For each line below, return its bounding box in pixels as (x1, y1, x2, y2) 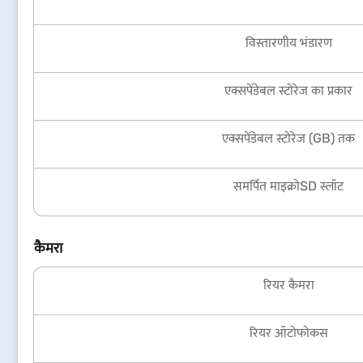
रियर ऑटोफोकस (249, 325, 328, 340)
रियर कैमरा (263, 277, 314, 293)
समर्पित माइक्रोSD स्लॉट (233, 178, 344, 194)
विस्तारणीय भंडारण (245, 35, 332, 50)
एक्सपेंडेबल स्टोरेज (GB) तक (222, 130, 355, 146)
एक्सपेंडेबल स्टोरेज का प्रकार (224, 83, 352, 98)
